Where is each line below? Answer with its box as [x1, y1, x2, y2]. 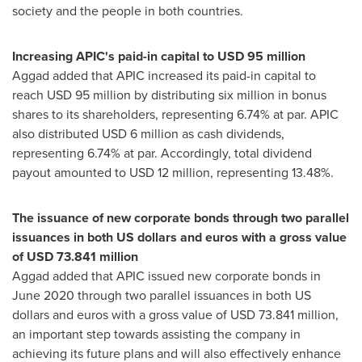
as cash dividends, [179, 124, 284, 143]
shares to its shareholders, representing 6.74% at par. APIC [12, 105, 339, 124]
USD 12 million [129, 163, 210, 182]
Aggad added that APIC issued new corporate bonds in [12, 267, 321, 285]
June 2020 [12, 286, 74, 305]
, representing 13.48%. [210, 163, 334, 182]
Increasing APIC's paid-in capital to [12, 47, 217, 65]
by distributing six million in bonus [131, 86, 326, 104]
